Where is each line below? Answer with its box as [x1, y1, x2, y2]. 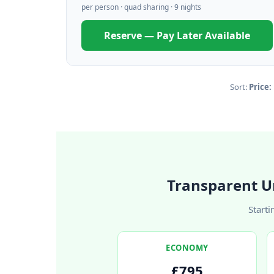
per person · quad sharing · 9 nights [81, 2, 201, 12]
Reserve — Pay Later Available [103, 29, 250, 42]
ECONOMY [166, 242, 209, 254]
